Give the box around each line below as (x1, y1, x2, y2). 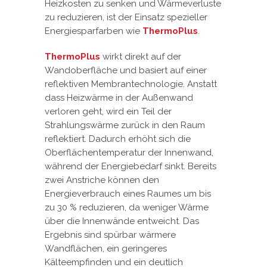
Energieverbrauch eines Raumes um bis (45, 188, 211, 200)
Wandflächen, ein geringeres (45, 243, 167, 254)
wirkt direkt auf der (100, 51, 181, 63)
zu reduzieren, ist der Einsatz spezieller (45, 12, 207, 23)
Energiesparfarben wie (45, 26, 142, 37)
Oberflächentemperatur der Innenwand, (45, 147, 213, 159)
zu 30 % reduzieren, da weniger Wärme (45, 202, 209, 213)
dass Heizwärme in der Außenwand (45, 92, 193, 104)
